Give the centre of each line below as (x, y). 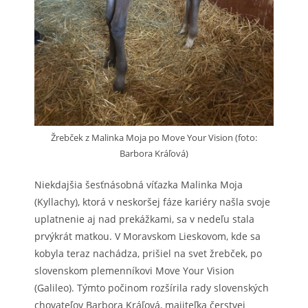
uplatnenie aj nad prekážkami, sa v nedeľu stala (144, 219)
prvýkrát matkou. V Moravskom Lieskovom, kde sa (147, 236)
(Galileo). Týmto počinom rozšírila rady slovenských (152, 288)
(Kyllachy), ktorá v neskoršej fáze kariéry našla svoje (152, 202)
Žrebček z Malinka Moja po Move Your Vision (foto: (154, 138)
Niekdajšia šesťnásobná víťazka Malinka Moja (139, 185)
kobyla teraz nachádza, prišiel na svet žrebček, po (148, 254)
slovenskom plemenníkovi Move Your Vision (134, 271)
